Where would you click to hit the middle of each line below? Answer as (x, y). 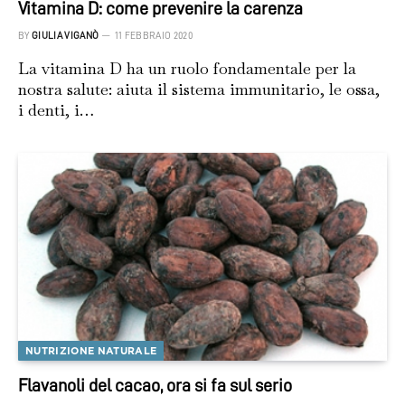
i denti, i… (56, 110)
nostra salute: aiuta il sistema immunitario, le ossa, (199, 89)
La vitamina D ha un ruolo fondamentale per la (187, 69)
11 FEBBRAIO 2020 (153, 36)
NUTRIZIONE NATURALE (91, 350)
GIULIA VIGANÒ (66, 36)
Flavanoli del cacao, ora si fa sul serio (155, 385)
